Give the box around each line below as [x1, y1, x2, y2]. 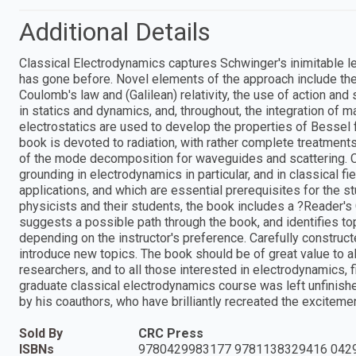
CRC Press [138, 325, 203, 341]
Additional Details [19, 16, 211, 47]
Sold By [19, 325, 63, 341]
